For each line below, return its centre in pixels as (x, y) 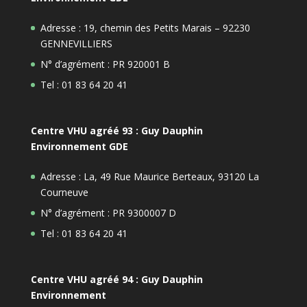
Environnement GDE (79, 146)
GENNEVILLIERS (76, 43)
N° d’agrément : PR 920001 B (105, 64)
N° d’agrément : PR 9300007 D (108, 212)
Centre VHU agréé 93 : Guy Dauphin (116, 130)
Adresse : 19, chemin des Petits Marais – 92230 (145, 27)
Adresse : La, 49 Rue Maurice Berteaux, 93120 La (149, 176)
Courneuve (64, 192)
